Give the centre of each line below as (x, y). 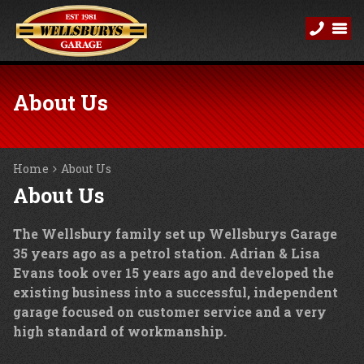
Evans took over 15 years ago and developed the (173, 273)
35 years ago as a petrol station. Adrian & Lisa (167, 253)
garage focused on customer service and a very (170, 312)
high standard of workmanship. (120, 331)
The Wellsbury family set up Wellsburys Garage (175, 234)
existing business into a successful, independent (175, 292)
